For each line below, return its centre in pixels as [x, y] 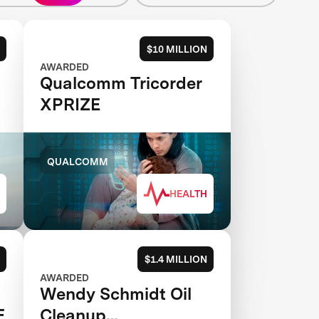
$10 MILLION [177, 49]
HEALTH [188, 193]
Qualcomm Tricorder [121, 84]
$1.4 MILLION [176, 259]
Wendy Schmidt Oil [116, 294]
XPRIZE [70, 105]
